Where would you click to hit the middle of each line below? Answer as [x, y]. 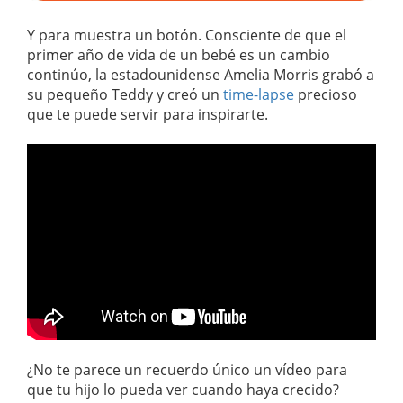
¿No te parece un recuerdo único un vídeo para [187, 370]
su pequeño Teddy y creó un [125, 95]
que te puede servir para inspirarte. [148, 115]
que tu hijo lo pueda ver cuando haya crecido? [183, 390]
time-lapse [259, 95]
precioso [326, 95]
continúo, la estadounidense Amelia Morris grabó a [201, 75]
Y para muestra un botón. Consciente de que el [187, 36]
